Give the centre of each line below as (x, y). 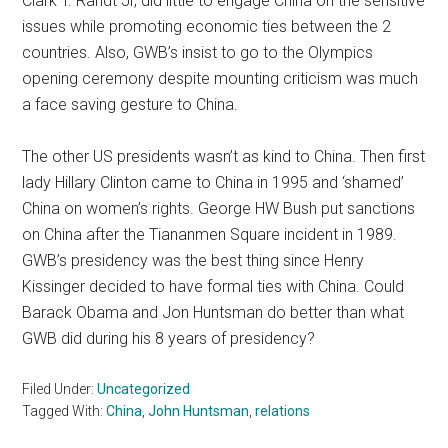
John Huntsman (199, 410)
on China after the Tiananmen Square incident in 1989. (210, 234)
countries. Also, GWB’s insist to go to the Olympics (198, 52)
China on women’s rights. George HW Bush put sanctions (219, 208)
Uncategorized (144, 388)
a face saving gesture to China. (130, 104)
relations (283, 410)
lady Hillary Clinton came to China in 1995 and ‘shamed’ (213, 182)
